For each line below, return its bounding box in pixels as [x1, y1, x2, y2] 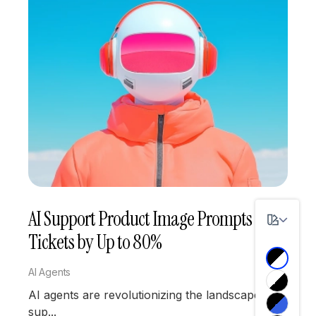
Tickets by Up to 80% [28, 229, 162, 256]
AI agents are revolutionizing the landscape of [28, 288, 275, 303]
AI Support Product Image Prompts [28, 206, 253, 233]
